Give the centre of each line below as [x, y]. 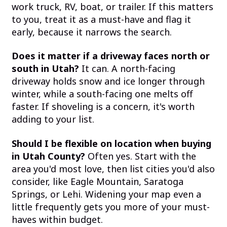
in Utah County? [48, 156]
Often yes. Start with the [140, 156]
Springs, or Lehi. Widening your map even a [106, 194]
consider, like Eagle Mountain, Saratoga [97, 181]
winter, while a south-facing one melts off [102, 94]
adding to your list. [53, 119]
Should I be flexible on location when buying [111, 143]
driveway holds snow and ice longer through [108, 81]
